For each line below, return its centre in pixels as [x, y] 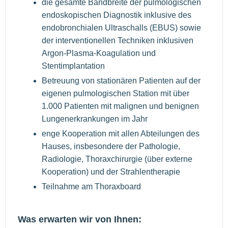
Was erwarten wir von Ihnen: [80, 220]
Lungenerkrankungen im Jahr [95, 119]
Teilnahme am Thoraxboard [91, 187]
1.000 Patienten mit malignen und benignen [120, 106]
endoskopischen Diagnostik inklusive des [117, 15]
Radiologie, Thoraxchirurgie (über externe [117, 159]
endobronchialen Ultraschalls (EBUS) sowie [121, 28]
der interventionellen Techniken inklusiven [118, 41]
